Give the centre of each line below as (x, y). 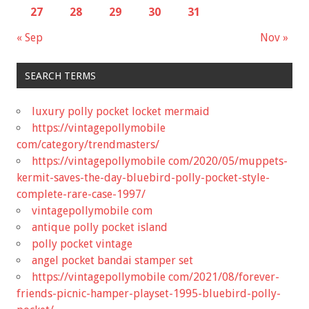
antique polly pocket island (100, 227)
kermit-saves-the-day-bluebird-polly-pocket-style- (143, 177)
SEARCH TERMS (60, 76)
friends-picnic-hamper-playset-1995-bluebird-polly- (149, 293)
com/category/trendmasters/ (88, 144)
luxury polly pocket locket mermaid (121, 111)
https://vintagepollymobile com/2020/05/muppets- (160, 161)
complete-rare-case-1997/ (81, 194)
